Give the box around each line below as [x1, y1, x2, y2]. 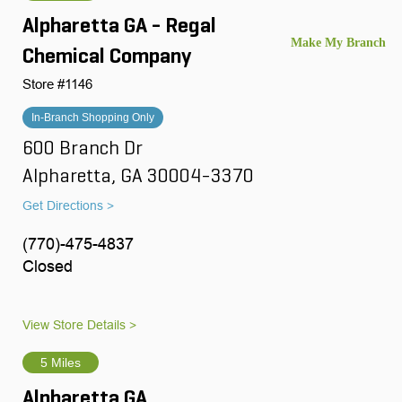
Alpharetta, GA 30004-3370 [22, 166, 254, 188]
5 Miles [40, 354, 81, 370]
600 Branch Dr [22, 138, 147, 160]
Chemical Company [22, 46, 191, 68]
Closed [22, 256, 73, 275]
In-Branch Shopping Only [31, 110, 154, 124]
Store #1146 [22, 75, 92, 92]
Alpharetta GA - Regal [22, 15, 216, 38]
